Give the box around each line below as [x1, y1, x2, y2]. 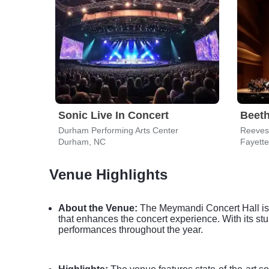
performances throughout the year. [58, 225, 203, 235]
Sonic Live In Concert [58, 109, 169, 121]
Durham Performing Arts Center [58, 125, 178, 135]
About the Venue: [58, 203, 138, 213]
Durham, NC [58, 137, 106, 147]
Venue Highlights [49, 166, 168, 183]
